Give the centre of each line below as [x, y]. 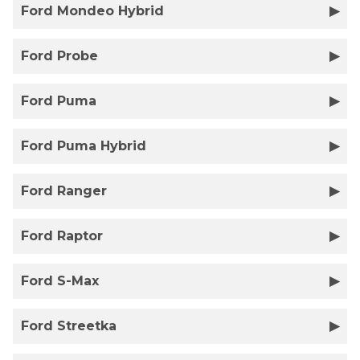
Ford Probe [59, 56]
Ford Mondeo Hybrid [92, 11]
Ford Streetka [69, 326]
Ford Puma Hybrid [84, 146]
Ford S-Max [60, 281]
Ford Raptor [62, 236]
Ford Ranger [64, 191]
